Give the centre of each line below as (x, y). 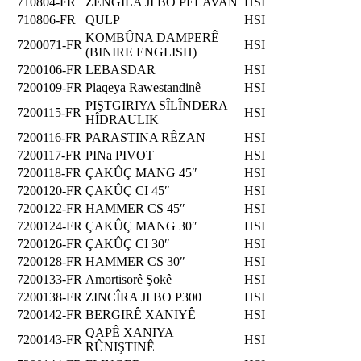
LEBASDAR (120, 69)
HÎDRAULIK (122, 119)
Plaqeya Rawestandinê (143, 87)
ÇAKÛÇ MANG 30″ (141, 226)
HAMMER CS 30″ (135, 261)
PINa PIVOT (120, 155)
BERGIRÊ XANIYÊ (141, 314)
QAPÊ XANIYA (129, 332)
